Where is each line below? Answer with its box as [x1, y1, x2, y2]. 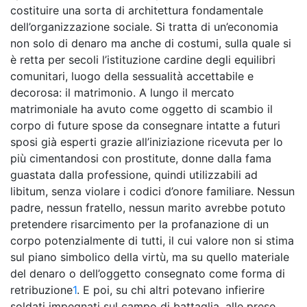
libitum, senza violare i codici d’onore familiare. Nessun [10, 184, 295, 198]
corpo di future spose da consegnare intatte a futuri [10, 119, 280, 132]
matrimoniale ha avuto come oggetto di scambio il [10, 102, 273, 116]
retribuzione [10, 283, 73, 297]
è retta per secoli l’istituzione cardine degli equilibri [10, 53, 275, 66]
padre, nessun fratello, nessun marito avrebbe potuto [10, 201, 286, 214]
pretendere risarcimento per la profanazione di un [10, 217, 269, 231]
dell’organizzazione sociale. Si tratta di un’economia [10, 20, 278, 34]
